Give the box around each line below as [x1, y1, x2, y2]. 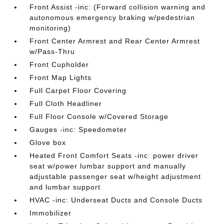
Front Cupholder [29, 60, 89, 68]
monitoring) [29, 23, 71, 32]
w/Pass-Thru [29, 47, 75, 55]
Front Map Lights [29, 73, 92, 81]
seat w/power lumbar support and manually [29, 161, 186, 170]
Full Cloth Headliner [29, 99, 102, 107]
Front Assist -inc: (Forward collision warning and [29, 2, 206, 11]
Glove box [29, 138, 66, 146]
